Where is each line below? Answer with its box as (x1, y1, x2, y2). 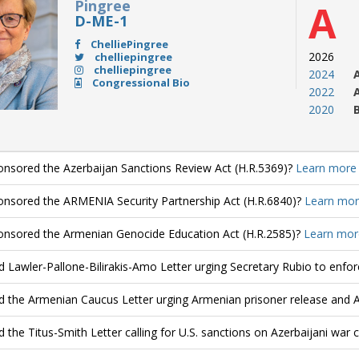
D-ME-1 (74, 11, 127, 30)
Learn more (295, 160, 357, 175)
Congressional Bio (89, 75, 190, 90)
